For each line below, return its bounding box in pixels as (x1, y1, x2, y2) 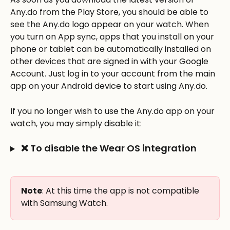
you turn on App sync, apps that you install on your (10, 31, 216, 43)
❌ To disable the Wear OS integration (18, 142, 197, 155)
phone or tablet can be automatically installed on (10, 43, 213, 55)
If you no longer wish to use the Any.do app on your (10, 105, 217, 117)
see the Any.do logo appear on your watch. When (10, 18, 211, 31)
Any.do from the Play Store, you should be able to (10, 6, 210, 18)
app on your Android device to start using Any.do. (10, 80, 207, 92)
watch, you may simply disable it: (10, 117, 142, 129)
